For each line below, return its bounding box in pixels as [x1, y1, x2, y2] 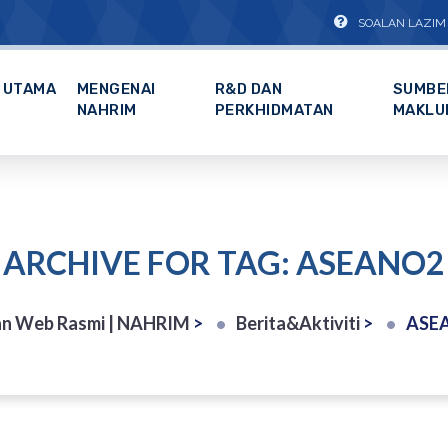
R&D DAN [214, 80, 283, 99]
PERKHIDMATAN [214, 101, 334, 120]
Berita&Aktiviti [235, 312, 360, 334]
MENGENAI [76, 80, 156, 99]
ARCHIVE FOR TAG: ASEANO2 [3, 243, 445, 282]
